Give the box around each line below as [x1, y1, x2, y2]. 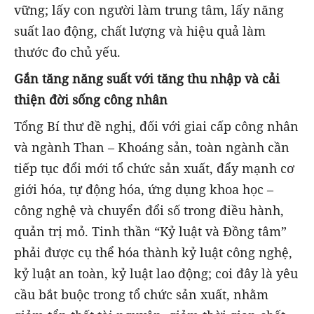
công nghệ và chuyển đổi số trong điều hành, [14, 202, 284, 219]
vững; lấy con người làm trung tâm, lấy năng [14, 1, 284, 19]
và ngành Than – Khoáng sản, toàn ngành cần [14, 139, 289, 156]
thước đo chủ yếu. [14, 43, 121, 61]
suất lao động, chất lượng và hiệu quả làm [14, 22, 266, 40]
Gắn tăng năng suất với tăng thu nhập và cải [14, 70, 280, 88]
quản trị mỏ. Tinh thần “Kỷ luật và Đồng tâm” [14, 223, 287, 240]
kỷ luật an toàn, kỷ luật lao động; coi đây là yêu [14, 265, 298, 282]
